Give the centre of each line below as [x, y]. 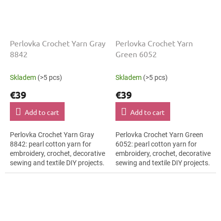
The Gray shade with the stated [57, 172]
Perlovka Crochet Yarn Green [159, 135]
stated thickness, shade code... [163, 182]
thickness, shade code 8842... [55, 182]
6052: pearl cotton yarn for [156, 144]
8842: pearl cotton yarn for [51, 144]
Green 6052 [136, 54]
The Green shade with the [154, 172]
